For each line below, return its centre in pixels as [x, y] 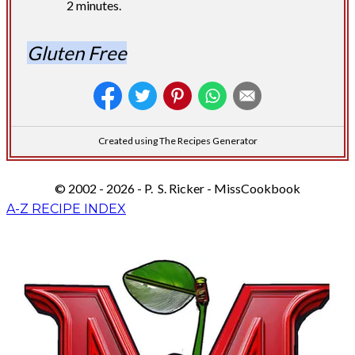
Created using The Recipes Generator [177, 140]
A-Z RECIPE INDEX [66, 208]
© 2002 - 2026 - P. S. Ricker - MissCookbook [177, 188]
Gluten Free [77, 52]
